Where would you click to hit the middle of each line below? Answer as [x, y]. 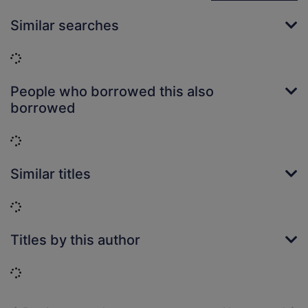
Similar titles [51, 174]
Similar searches [65, 26]
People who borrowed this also [112, 92]
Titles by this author [75, 240]
